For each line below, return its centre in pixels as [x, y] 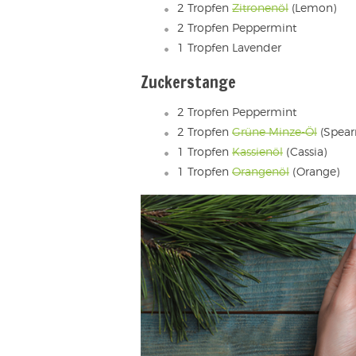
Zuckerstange [188, 83]
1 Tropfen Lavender [229, 49]
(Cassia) [305, 153]
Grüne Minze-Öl [275, 133]
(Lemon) [312, 9]
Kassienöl [257, 153]
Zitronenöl [260, 9]
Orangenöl [261, 173]
